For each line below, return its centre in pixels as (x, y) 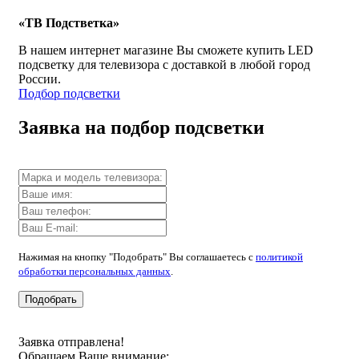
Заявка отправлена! (71, 341)
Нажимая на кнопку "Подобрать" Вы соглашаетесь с (137, 256)
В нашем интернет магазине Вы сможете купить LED (166, 50)
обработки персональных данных (95, 271)
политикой (279, 256)
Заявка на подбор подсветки (141, 127)
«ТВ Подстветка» (69, 23)
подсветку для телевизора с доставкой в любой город (164, 65)
